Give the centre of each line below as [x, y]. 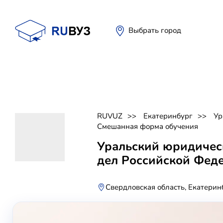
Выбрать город [155, 30]
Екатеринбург [168, 116]
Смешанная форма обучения [148, 126]
